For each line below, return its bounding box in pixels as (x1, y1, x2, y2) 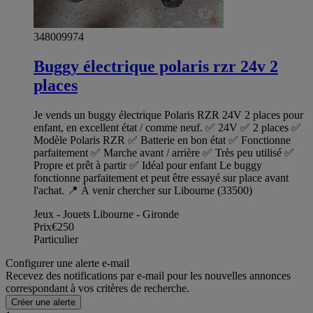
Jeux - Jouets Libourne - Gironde (34, 208, 179, 221)
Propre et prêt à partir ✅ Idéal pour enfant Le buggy (34, 159, 262, 172)
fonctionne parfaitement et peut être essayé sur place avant (34, 172, 289, 184)
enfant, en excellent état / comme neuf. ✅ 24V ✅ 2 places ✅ (34, 122, 301, 134)
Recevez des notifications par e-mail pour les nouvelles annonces (6, 270, 291, 282)
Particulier (34, 233, 78, 246)
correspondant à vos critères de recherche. (6, 282, 189, 295)
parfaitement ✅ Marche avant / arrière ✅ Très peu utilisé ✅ (34, 147, 294, 159)
